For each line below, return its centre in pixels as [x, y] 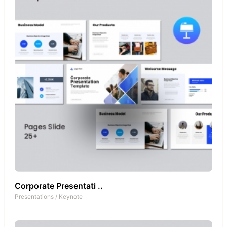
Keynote [71, 196]
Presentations [34, 196]
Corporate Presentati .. [59, 186]
